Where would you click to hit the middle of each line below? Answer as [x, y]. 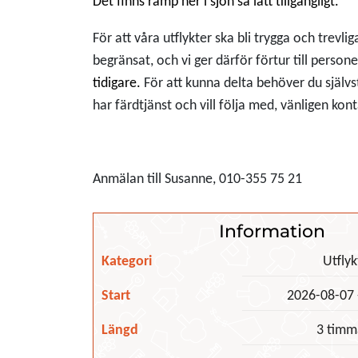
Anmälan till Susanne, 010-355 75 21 [197, 179]
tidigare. [118, 83]
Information [272, 231]
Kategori [126, 261]
